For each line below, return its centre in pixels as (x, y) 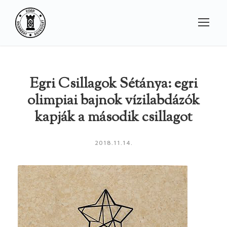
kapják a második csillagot (113, 118)
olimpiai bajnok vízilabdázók (113, 101)
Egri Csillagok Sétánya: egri (113, 84)
